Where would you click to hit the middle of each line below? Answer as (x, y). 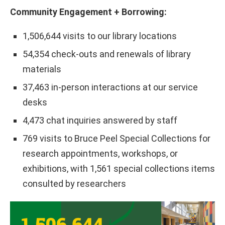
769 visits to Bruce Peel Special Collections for (117, 138)
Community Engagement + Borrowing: (88, 12)
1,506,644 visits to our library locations (100, 36)
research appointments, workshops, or (100, 153)
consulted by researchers (74, 183)
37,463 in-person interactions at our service (110, 87)
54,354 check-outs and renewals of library (107, 54)
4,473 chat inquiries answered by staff (100, 120)
